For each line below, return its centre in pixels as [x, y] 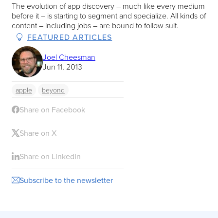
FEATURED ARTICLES [70, 37]
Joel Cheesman [69, 57]
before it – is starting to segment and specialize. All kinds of [109, 15]
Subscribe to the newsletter [66, 180]
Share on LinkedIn [50, 156]
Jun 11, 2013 [63, 66]
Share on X [38, 133]
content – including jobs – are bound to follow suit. [95, 25]
